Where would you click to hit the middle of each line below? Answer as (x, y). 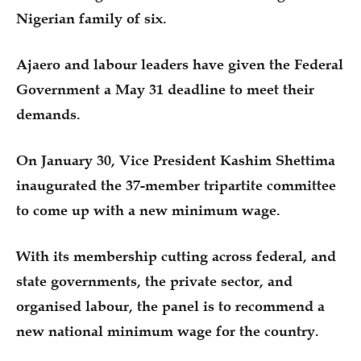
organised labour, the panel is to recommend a (170, 306)
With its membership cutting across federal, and (176, 256)
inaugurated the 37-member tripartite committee (176, 185)
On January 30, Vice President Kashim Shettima (176, 160)
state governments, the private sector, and (154, 281)
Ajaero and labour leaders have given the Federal (180, 64)
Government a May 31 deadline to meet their (165, 89)
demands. (48, 114)
